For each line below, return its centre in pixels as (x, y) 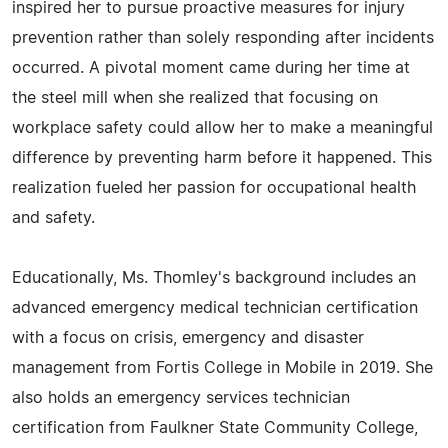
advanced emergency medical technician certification (215, 308)
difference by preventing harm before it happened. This (222, 158)
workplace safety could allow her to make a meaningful (222, 128)
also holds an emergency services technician (181, 398)
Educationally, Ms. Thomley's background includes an (214, 278)
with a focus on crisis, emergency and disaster (188, 338)
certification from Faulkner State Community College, (215, 428)
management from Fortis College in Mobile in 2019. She (222, 368)
